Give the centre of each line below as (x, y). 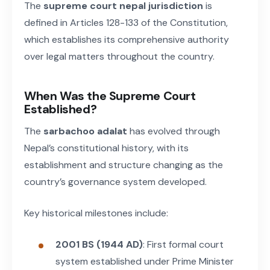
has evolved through (174, 131)
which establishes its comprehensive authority (127, 39)
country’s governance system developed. (115, 181)
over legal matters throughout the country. (119, 56)
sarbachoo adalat (85, 131)
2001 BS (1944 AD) (99, 244)
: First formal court (183, 244)
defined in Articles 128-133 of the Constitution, (126, 22)
